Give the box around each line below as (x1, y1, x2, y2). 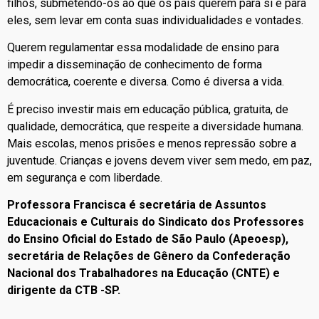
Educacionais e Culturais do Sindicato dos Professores (7, 214, 304, 229)
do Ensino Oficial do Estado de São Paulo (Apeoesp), (7, 231, 288, 246)
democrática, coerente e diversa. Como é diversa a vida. (7, 75, 284, 89)
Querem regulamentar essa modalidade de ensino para (7, 41, 279, 55)
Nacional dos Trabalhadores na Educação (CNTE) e (7, 266, 280, 280)
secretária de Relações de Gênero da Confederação (7, 249, 291, 263)
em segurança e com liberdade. (7, 170, 162, 184)
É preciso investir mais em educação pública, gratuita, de (7, 102, 288, 116)
